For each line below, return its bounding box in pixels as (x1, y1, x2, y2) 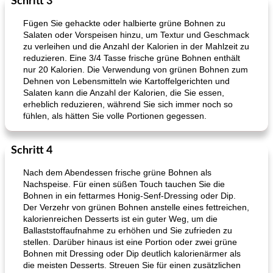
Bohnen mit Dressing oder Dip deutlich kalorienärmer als (23, 249, 241, 258)
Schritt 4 (11, 145, 52, 156)
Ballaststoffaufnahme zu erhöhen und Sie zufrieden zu (23, 225, 232, 235)
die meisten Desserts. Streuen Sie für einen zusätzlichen (23, 260, 241, 270)
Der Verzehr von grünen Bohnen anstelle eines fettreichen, (23, 202, 249, 212)
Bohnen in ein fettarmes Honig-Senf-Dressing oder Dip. (23, 191, 236, 200)
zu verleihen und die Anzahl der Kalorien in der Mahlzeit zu (23, 41, 249, 51)
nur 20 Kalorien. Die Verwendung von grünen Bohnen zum (23, 65, 248, 74)
